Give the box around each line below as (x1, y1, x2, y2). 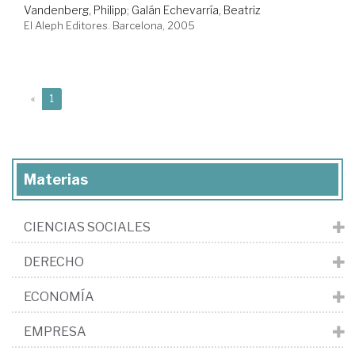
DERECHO (24, 254, 84, 270)
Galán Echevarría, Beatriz (132, 3, 261, 17)
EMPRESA (24, 324, 86, 340)
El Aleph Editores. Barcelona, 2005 (24, 19, 195, 32)
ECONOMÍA (24, 289, 94, 305)
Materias (24, 171, 88, 189)
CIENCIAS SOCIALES (24, 219, 151, 235)
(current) (53, 92, 94, 105)
